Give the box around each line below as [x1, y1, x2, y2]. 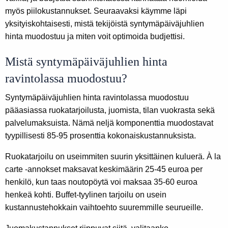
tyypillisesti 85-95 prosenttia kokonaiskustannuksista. [5, 131, 196, 140]
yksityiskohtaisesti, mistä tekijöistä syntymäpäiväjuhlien [5, 19, 204, 28]
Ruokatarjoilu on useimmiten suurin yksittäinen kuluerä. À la [5, 152, 221, 161]
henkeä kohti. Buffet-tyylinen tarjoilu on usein [5, 190, 166, 199]
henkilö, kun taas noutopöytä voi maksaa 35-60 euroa [5, 178, 197, 187]
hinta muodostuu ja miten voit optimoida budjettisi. [5, 32, 185, 41]
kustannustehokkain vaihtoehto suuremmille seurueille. [5, 203, 203, 212]
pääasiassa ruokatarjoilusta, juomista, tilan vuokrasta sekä [5, 106, 215, 115]
